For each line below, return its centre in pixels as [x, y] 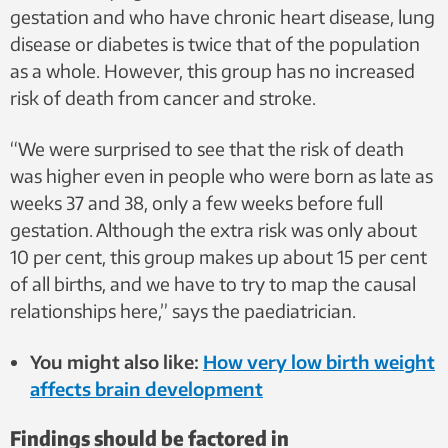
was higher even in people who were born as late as [221, 176]
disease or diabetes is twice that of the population [215, 44]
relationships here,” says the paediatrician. [183, 311]
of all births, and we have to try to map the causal [213, 284]
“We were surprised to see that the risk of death [207, 149]
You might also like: [116, 362]
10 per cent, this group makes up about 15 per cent [218, 257]
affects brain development [146, 389]
